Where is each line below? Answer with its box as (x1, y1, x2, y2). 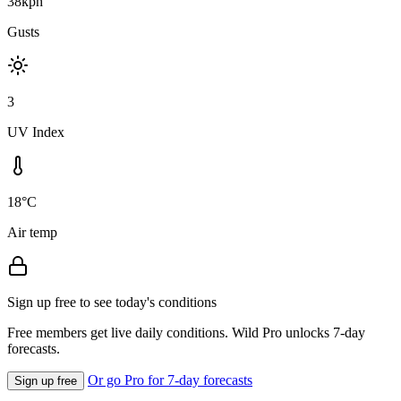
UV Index (7, 124, 64, 140)
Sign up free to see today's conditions (7, 294, 217, 310)
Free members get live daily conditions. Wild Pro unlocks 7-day (7, 324, 365, 340)
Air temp (7, 224, 57, 240)
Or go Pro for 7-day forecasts (88, 371, 252, 388)
